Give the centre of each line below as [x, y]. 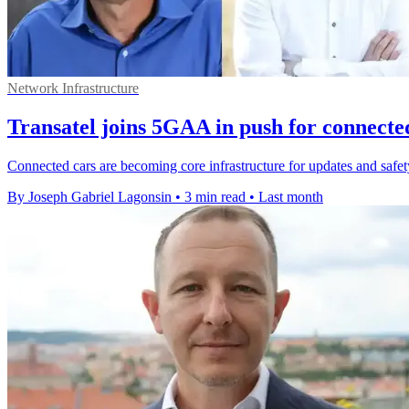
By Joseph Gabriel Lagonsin [89, 197]
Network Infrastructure [73, 89]
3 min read [215, 197]
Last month [291, 197]
